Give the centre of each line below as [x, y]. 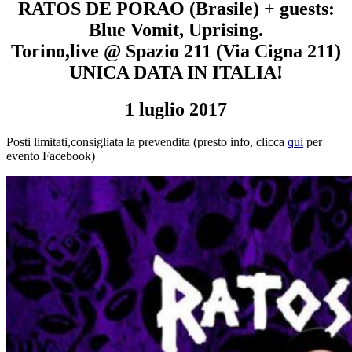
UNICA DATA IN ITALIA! [176, 72]
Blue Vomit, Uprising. [176, 29]
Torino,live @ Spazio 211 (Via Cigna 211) [176, 51]
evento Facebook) [51, 156]
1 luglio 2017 [176, 109]
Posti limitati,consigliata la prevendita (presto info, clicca [147, 142]
